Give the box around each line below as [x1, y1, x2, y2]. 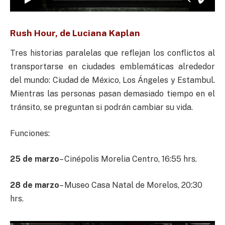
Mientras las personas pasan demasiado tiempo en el [10, 89, 215, 99]
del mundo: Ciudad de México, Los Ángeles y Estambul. [10, 75, 215, 85]
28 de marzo [10, 180, 59, 190]
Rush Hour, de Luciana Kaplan [10, 27, 140, 38]
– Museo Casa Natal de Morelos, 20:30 [59, 180, 202, 190]
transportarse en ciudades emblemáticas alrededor [10, 62, 215, 72]
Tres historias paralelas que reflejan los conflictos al [10, 48, 215, 58]
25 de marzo [10, 154, 59, 164]
